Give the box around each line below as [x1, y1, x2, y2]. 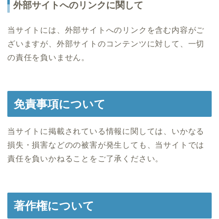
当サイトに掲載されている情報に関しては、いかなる [7, 127, 205, 136]
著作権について [14, 199, 94, 212]
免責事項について [14, 98, 106, 111]
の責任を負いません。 [7, 53, 89, 62]
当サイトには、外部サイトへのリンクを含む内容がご [7, 25, 205, 34]
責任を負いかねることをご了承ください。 [7, 154, 164, 163]
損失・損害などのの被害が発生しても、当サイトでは [7, 141, 205, 150]
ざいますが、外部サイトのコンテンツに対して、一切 [7, 39, 205, 48]
